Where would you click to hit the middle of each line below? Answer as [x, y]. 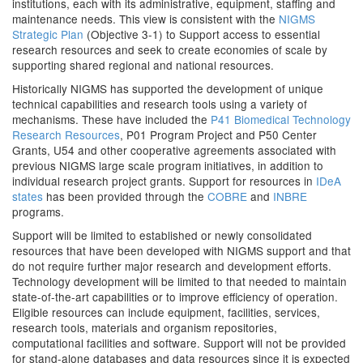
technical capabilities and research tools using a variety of [160, 104]
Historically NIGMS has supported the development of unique [168, 88]
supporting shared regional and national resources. [143, 65]
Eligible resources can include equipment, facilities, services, [166, 312]
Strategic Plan [48, 34]
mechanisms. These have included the [111, 119]
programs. [38, 211]
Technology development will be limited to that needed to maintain [179, 281]
